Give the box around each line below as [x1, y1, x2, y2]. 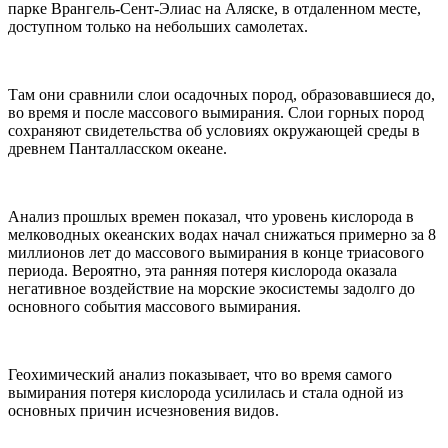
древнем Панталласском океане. [8, 139, 227, 157]
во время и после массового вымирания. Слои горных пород [8, 103, 424, 121]
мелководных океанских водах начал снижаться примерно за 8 [8, 225, 436, 243]
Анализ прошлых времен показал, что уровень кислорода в [8, 207, 414, 225]
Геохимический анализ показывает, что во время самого [8, 365, 392, 383]
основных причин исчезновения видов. [8, 401, 279, 419]
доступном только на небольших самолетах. [8, 17, 308, 35]
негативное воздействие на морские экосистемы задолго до [8, 279, 415, 297]
